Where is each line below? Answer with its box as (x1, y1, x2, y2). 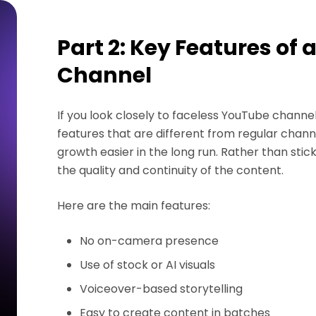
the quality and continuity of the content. (57, 162, 284, 178)
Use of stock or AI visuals (80, 257, 216, 273)
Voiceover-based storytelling (80, 281, 243, 297)
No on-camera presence (80, 233, 219, 249)
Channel (57, 61, 152, 90)
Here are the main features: (57, 197, 211, 214)
